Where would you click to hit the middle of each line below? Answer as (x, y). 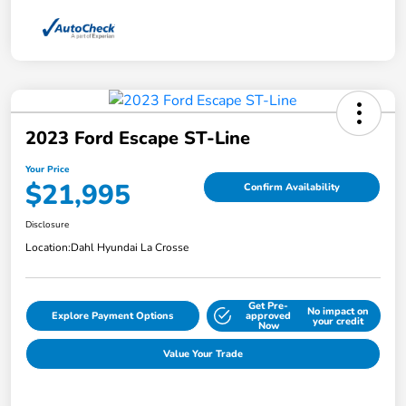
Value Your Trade (203, 354)
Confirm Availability (292, 187)
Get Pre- (269, 306)
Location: (48, 248)
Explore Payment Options (113, 316)
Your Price (47, 170)
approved (269, 316)
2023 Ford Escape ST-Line (138, 139)
